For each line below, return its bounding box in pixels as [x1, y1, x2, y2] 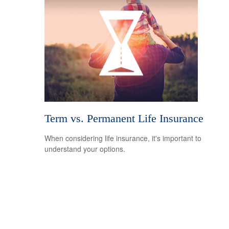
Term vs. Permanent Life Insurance [44, 111, 203, 125]
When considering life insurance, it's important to [44, 132, 201, 143]
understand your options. [44, 143, 125, 154]
